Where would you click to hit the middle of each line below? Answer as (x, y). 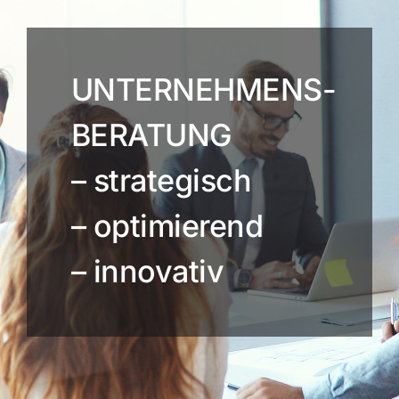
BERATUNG (151, 135)
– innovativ (147, 272)
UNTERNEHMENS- (204, 90)
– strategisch (161, 181)
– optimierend (167, 226)
